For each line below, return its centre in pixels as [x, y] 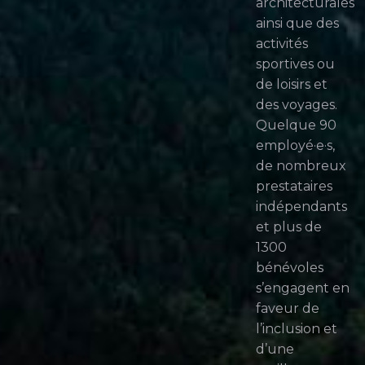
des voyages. [296, 104]
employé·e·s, [295, 145]
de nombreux [301, 165]
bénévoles [289, 267]
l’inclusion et [296, 328]
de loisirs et [291, 84]
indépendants [301, 206]
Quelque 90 [296, 125]
